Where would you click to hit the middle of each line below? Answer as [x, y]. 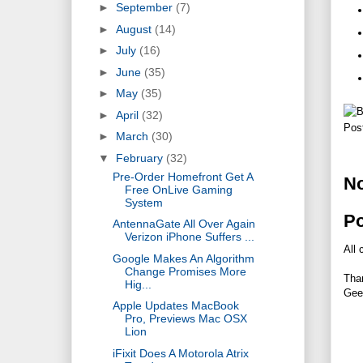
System [143, 202]
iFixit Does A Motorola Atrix [180, 353]
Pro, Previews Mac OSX [186, 319]
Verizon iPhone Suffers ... [189, 237]
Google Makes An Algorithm [183, 258]
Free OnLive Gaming [178, 189]
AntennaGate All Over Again [184, 224]
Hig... [138, 284]
